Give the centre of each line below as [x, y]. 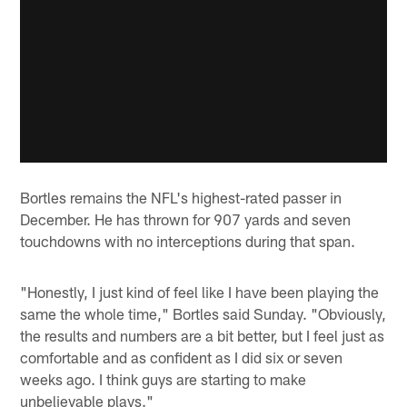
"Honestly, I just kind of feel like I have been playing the [200, 292]
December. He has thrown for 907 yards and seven [186, 219]
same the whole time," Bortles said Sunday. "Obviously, [203, 314]
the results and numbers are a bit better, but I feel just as [203, 336]
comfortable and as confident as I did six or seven [182, 357]
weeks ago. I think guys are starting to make [164, 379]
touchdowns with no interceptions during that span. [188, 241]
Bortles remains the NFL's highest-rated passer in [181, 198]
